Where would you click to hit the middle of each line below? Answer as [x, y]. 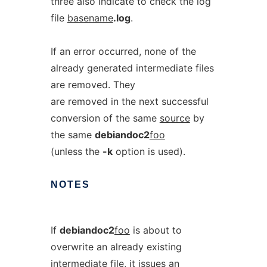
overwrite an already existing [116, 247]
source [175, 118]
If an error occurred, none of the [123, 51]
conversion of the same [105, 118]
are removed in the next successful [129, 101]
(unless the [76, 151]
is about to [156, 230]
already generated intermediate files [132, 68]
